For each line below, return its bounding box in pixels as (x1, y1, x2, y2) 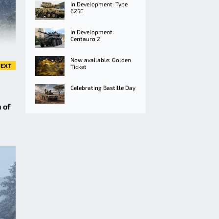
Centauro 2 (70, 35, 100, 42)
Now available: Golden (70, 56, 131, 63)
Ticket (70, 63, 87, 70)
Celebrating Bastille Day (70, 84, 135, 91)
